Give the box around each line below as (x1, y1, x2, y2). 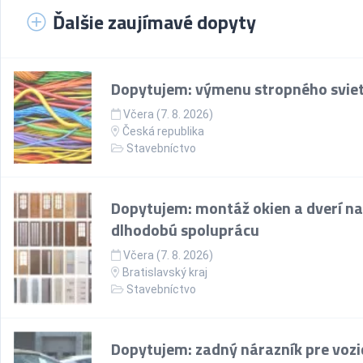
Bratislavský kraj (122, 266, 207, 279)
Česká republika (120, 125, 204, 138)
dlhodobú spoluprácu (111, 217, 259, 242)
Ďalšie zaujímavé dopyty (53, 7, 256, 36)
